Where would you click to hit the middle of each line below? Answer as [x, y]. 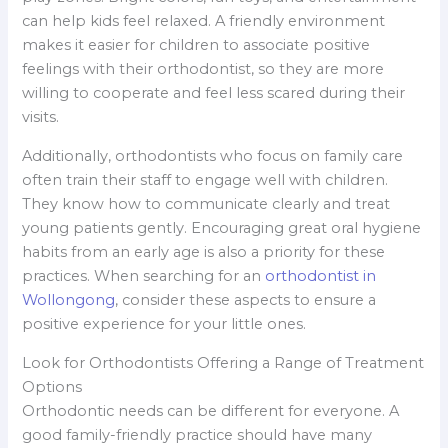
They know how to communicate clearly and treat [206, 204]
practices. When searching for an [142, 276]
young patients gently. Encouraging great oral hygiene [222, 228]
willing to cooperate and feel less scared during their [214, 93]
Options [52, 386]
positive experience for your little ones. [164, 324]
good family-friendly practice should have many [197, 434]
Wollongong [69, 300]
